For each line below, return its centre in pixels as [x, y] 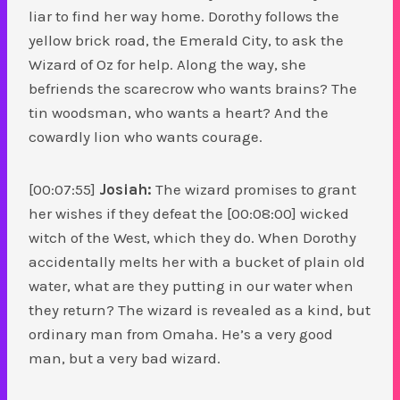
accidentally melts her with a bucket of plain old [197, 261]
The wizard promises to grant [254, 189]
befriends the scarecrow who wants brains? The [193, 88]
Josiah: [125, 189]
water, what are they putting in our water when [191, 285]
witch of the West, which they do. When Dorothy [192, 237]
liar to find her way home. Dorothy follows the [184, 16]
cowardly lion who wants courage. [146, 136]
